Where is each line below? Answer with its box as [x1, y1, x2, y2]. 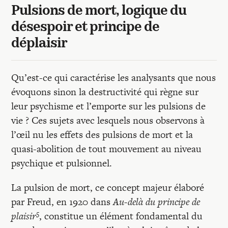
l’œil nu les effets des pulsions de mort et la [11, 128, 193, 141]
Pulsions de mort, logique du [11, 5, 187, 18]
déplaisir [11, 37, 68, 51]
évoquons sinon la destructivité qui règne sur [11, 85, 199, 99]
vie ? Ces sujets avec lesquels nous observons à [11, 113, 205, 127]
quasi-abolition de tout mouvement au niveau [11, 142, 202, 156]
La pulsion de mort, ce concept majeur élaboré [11, 181, 205, 194]
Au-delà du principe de [113, 195, 201, 209]
